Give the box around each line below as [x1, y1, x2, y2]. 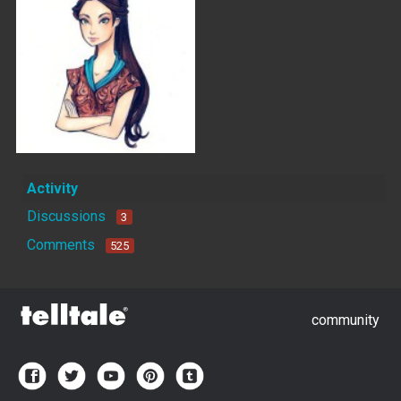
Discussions [27, 208, 106, 226]
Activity [27, 180, 78, 198]
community [311, 311, 380, 328]
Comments [27, 236, 95, 254]
